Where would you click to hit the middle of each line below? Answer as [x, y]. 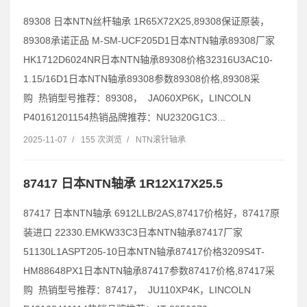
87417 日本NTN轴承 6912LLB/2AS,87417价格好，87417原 [151, 213]
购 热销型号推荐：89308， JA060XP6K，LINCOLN [137, 98]
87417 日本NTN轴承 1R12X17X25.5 [123, 184]
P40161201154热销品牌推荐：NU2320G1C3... [124, 118]
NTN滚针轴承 [161, 140]
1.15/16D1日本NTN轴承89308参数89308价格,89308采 [142, 79]
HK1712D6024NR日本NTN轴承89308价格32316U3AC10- [148, 60]
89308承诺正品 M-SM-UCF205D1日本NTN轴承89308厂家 [149, 41]
